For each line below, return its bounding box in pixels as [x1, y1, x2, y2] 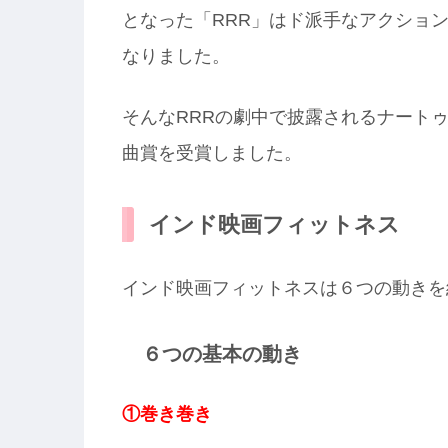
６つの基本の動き [142, 343, 302, 366]
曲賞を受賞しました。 [122, 143, 302, 164]
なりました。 [122, 46, 230, 67]
